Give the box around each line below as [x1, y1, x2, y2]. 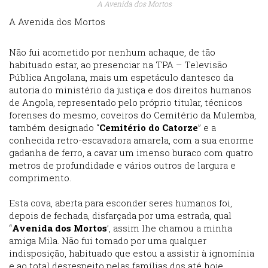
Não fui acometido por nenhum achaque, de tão [9, 46, 215, 59]
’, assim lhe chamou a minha [107, 222, 232, 234]
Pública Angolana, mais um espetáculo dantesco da [9, 71, 233, 84]
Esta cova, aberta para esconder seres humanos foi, [9, 197, 232, 209]
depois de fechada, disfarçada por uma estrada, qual [9, 209, 232, 222]
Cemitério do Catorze [99, 121, 198, 134]
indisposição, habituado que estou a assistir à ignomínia [9, 247, 254, 260]
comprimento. [9, 172, 71, 184]
